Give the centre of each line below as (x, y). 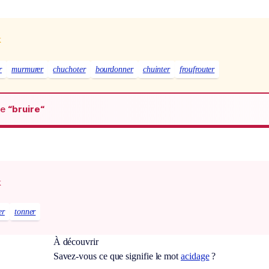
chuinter (156, 69)
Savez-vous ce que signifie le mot (117, 256)
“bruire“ (26, 109)
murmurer (27, 69)
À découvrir (76, 242)
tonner (25, 212)
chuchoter (69, 69)
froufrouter (197, 69)
